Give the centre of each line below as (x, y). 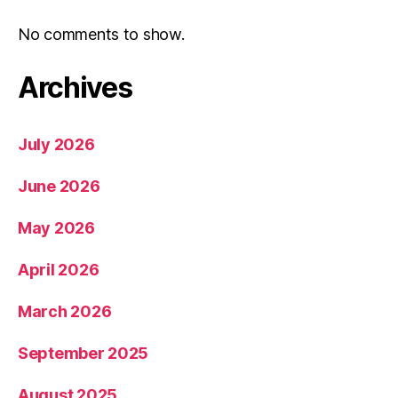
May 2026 (56, 227)
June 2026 (59, 186)
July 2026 (56, 144)
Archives (75, 87)
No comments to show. (101, 34)
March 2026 (65, 311)
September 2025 (84, 353)
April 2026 (59, 269)
